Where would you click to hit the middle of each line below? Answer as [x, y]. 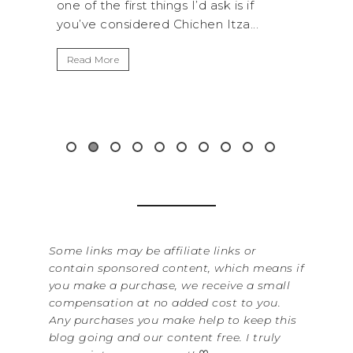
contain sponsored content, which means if [176, 268]
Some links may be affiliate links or [152, 250]
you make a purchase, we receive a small [169, 285]
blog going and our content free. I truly [164, 337]
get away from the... [188, 24]
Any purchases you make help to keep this [173, 320]
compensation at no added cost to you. [164, 302]
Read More [163, 60]
